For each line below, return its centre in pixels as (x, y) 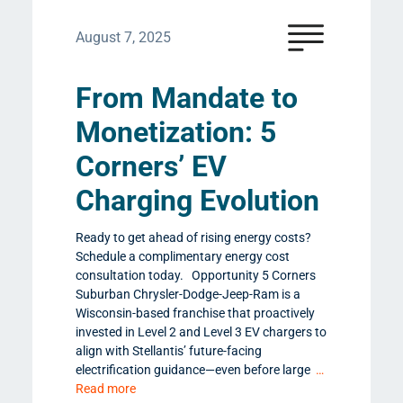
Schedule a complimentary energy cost (183, 257)
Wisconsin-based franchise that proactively (195, 313)
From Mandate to (187, 99)
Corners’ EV (151, 167)
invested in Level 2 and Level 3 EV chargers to (201, 332)
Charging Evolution (197, 201)
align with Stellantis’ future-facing (169, 351)
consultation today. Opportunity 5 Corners (196, 276)
